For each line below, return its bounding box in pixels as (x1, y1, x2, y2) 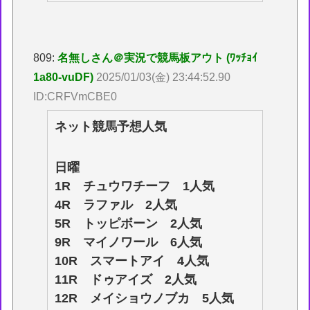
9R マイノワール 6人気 (55, 235, 203, 250)
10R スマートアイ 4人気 (55, 254, 210, 268)
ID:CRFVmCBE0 (33, 90, 118, 102)
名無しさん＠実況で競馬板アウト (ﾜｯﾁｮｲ (57, 51, 258, 64)
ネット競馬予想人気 (55, 119, 167, 134)
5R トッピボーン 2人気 (55, 217, 203, 231)
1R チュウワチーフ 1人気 (55, 179, 215, 194)
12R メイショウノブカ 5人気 (55, 291, 235, 306)
